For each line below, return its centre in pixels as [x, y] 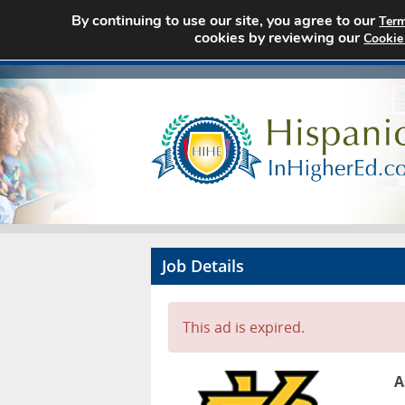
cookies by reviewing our [279, 38]
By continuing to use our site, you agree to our [226, 21]
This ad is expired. [244, 327]
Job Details [203, 266]
